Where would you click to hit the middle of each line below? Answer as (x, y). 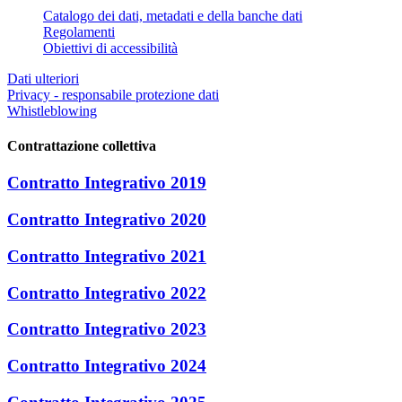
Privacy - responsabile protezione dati (113, 94)
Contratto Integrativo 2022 (107, 293)
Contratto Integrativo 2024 (107, 365)
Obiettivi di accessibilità (110, 48)
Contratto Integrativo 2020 (107, 220)
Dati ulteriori (43, 78)
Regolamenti (79, 31)
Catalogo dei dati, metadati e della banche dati (173, 15)
